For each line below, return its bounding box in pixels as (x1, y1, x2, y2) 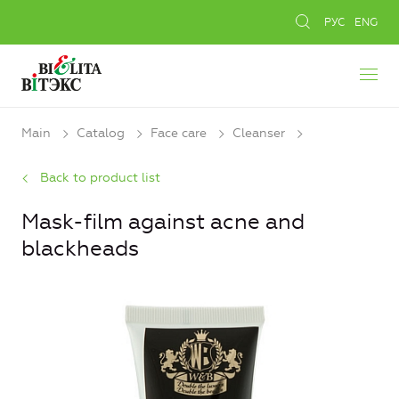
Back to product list (40, 170, 160, 186)
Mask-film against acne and (21, 209, 305, 235)
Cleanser (232, 126, 285, 141)
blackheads (21, 236, 139, 262)
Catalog (77, 126, 125, 141)
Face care (151, 126, 207, 141)
